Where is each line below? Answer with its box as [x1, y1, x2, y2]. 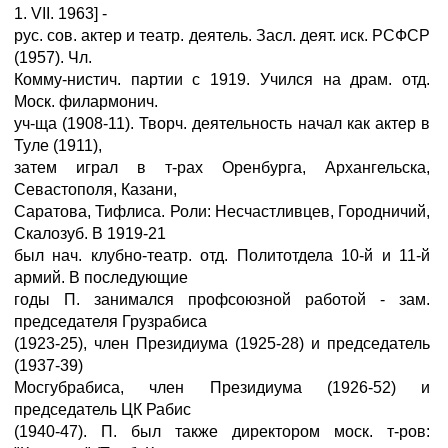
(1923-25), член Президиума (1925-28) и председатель [14, 335, 430, 352]
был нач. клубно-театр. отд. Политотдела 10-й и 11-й [14, 247, 430, 264]
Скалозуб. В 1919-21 [14, 225, 166, 242]
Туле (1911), [14, 137, 102, 154]
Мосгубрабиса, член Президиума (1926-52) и [14, 379, 430, 396]
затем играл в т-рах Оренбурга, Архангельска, [14, 159, 430, 176]
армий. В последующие [14, 269, 188, 286]
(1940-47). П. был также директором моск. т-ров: [14, 423, 430, 440]
